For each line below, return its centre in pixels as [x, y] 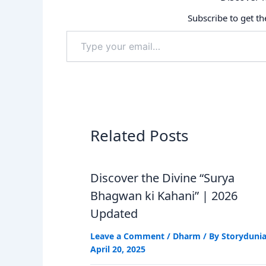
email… [80, 59]
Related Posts [139, 135]
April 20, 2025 [118, 249]
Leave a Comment [127, 236]
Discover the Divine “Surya [162, 178]
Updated [114, 213]
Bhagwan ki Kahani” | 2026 [164, 195]
